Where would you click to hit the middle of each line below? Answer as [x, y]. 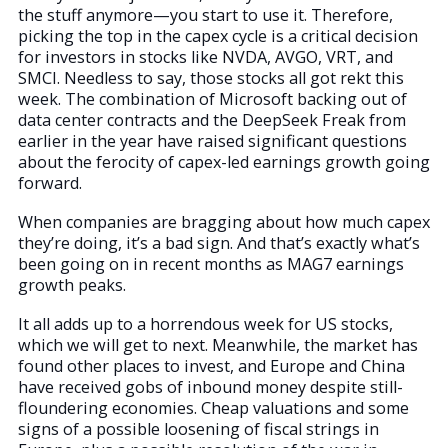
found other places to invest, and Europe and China [211, 366]
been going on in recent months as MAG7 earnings [211, 264]
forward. [50, 183]
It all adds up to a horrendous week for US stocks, [205, 324]
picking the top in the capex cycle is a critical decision [218, 36]
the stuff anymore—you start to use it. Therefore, [205, 15]
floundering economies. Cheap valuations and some [213, 408]
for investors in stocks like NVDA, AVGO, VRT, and [205, 57]
